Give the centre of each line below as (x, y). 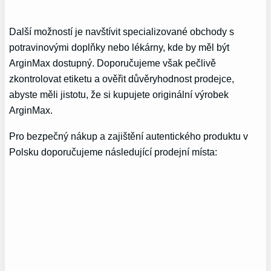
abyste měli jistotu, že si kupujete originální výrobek (119, 95)
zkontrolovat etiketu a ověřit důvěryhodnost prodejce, (122, 79)
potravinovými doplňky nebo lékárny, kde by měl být (119, 47)
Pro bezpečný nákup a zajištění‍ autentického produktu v (129, 136)
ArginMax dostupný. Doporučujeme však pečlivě (113, 63)
